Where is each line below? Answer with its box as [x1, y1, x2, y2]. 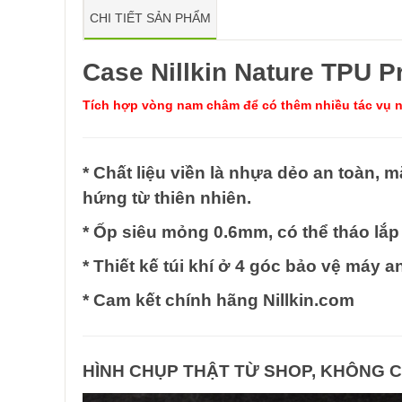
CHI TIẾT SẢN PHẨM [90, 11, 211, 26]
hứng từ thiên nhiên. [83, 188, 251, 208]
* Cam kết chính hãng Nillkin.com [83, 291, 354, 310]
